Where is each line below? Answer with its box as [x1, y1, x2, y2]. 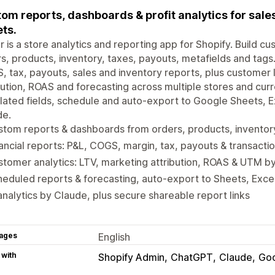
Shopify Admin [98, 250, 165, 263]
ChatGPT [171, 250, 213, 263]
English [98, 230, 130, 243]
